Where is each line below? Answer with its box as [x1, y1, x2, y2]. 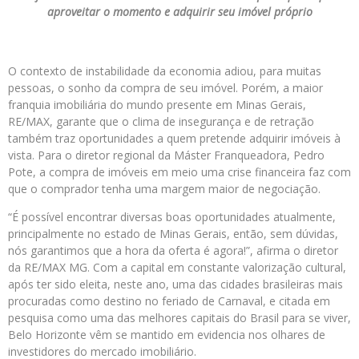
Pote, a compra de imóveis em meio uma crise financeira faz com [8, 164, 351, 179]
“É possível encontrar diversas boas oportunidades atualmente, [8, 209, 336, 224]
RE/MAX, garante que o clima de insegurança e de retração [8, 114, 314, 129]
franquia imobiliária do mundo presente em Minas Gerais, [8, 97, 306, 112]
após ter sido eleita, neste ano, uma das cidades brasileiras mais [8, 276, 343, 292]
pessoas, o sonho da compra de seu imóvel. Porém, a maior [8, 80, 323, 95]
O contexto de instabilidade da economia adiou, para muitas [8, 63, 321, 79]
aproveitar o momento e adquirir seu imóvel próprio [46, 4, 313, 19]
